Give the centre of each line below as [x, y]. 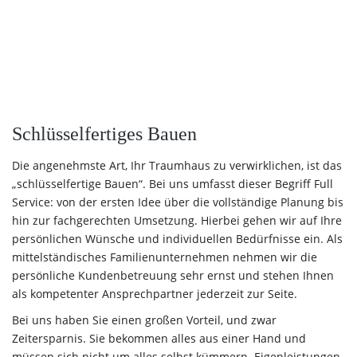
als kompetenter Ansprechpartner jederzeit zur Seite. [155, 294]
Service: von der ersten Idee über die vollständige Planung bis [178, 202]
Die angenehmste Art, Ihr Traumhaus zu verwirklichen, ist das [177, 166]
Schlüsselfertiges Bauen [104, 134]
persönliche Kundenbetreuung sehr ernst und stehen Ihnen [173, 276]
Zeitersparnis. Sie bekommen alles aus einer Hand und [159, 339]
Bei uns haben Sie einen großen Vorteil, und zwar [144, 320]
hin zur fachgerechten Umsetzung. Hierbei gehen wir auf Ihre [177, 221]
